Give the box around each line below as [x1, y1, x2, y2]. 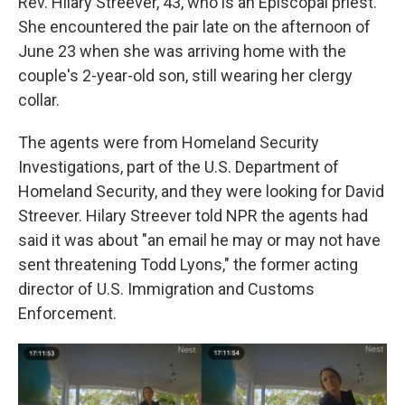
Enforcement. [18, 304, 117, 323]
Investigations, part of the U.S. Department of [18, 157, 339, 176]
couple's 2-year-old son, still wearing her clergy [18, 66, 353, 85]
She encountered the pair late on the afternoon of [18, 17, 371, 36]
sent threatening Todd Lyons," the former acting [18, 255, 358, 274]
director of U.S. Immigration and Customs [18, 279, 315, 298]
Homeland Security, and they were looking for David [18, 182, 384, 201]
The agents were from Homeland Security [18, 133, 319, 152]
